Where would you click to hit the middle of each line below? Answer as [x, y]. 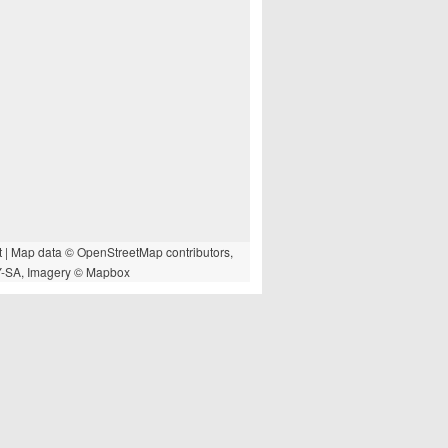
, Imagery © [53, 271]
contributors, [197, 251]
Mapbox [107, 271]
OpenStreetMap [119, 251]
